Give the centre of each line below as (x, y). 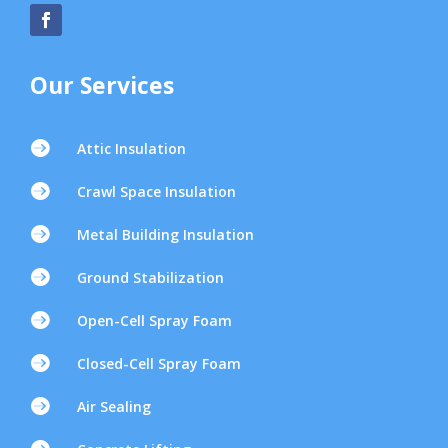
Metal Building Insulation (165, 234)
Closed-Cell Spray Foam (159, 363)
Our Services (102, 84)
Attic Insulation (131, 148)
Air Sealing (114, 406)
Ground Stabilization (150, 277)
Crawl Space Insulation (156, 191)
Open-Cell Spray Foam (154, 320)
